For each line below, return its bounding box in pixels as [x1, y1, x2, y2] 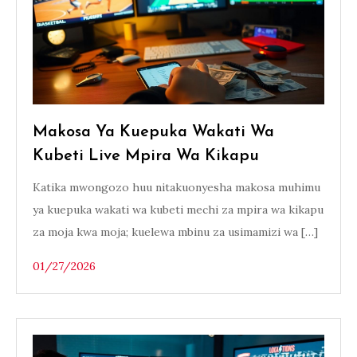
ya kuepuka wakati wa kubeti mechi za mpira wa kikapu [33, 202, 324, 217]
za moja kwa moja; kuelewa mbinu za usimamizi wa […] [33, 225, 318, 239]
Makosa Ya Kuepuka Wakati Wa [33, 124, 274, 140]
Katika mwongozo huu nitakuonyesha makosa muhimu [33, 180, 320, 194]
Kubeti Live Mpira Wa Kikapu [33, 148, 259, 164]
